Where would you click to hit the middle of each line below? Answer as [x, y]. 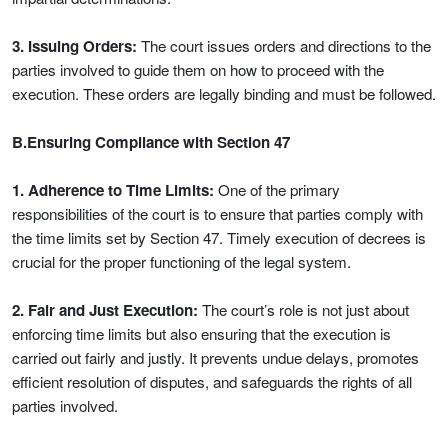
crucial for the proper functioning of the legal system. [181, 261]
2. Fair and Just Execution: [105, 310]
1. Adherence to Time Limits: [113, 190]
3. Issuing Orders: [74, 46]
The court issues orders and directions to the [284, 45]
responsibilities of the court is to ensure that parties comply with [217, 213]
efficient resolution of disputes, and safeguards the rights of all [212, 381]
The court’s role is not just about [303, 309]
